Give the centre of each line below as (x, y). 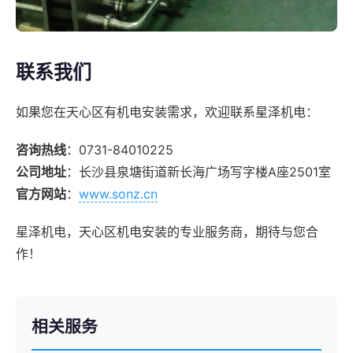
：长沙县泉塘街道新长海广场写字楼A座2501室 (199, 171)
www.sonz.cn (118, 193)
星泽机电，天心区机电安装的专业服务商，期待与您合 (167, 231)
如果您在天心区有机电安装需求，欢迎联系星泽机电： (167, 111)
